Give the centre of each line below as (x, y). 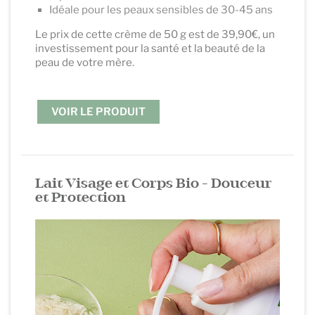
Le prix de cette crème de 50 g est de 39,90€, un (155, 34)
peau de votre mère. (85, 62)
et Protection (81, 198)
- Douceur (236, 184)
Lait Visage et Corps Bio (117, 184)
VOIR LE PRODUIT (98, 111)
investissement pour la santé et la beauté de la (150, 48)
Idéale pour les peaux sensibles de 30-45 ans (161, 9)
